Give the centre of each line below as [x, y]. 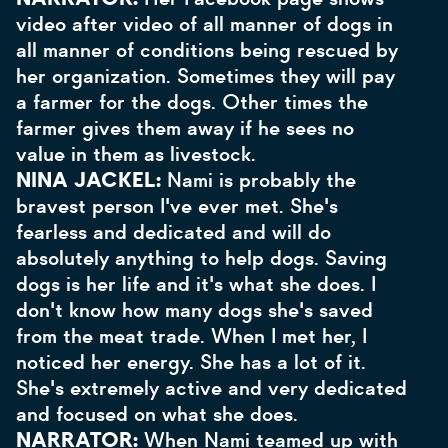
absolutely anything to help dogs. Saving [201, 258]
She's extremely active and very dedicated [211, 388]
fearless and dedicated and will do [173, 232]
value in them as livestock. [139, 154]
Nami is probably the [261, 180]
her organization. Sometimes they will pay [205, 76]
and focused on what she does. [157, 414]
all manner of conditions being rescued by [207, 50]
